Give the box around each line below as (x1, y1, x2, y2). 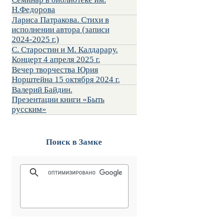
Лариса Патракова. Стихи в (11, 15, 109, 25)
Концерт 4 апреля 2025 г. (11, 55, 100, 65)
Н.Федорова (11, 5, 55, 15)
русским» (11, 105, 46, 114)
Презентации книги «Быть (11, 95, 105, 105)
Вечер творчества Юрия (11, 65, 98, 75)
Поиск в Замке (45, 137, 102, 147)
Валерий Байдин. (11, 85, 72, 95)
